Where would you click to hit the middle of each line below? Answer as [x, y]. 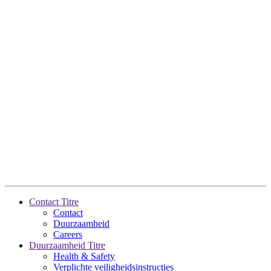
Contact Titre [54, 201]
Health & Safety [84, 256]
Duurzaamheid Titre [67, 245]
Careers [68, 234]
